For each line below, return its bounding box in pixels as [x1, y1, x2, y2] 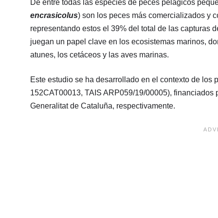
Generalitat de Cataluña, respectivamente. [30, 101, 175, 110]
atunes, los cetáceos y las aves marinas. [30, 50, 169, 59]
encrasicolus [30, 11, 78, 19]
